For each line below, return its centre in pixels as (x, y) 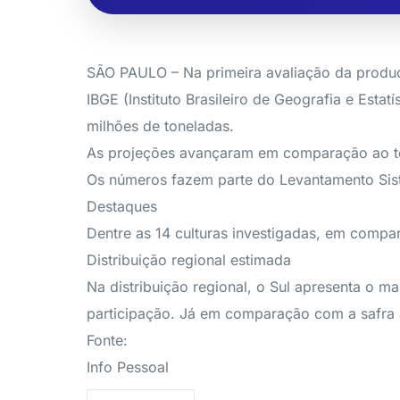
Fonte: (107, 340)
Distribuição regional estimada (189, 260)
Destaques (122, 206)
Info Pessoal (128, 367)
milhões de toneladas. (160, 126)
